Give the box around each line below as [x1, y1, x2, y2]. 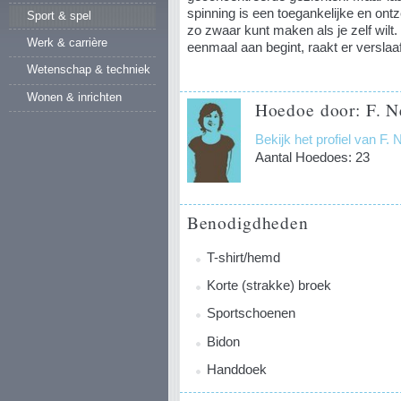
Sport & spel [27, 8, 91, 22]
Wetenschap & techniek [27, 63, 150, 77]
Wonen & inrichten [27, 90, 122, 105]
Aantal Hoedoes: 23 [254, 149, 370, 166]
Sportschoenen [206, 305, 295, 321]
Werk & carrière [27, 35, 107, 49]
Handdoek [206, 361, 267, 377]
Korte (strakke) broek [206, 277, 331, 293]
